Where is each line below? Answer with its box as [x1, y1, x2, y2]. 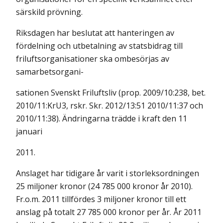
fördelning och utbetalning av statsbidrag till [16, 40, 183, 51]
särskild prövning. [16, 6, 83, 17]
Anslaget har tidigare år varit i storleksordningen [16, 168, 199, 179]
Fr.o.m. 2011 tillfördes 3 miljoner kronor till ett [16, 194, 186, 205]
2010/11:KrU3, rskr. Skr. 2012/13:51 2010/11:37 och [16, 100, 203, 111]
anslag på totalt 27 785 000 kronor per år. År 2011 [16, 207, 202, 218]
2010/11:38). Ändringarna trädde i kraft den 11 [16, 113, 187, 124]
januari [16, 126, 42, 137]
